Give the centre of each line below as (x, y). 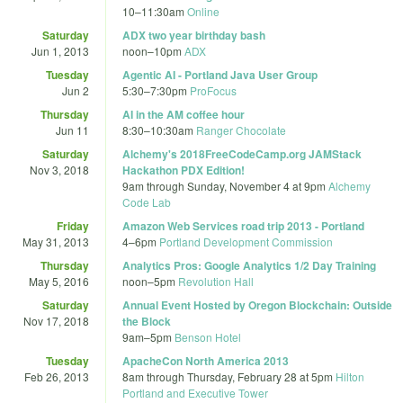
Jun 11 (72, 130)
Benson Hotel (208, 336)
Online (203, 11)
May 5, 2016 (59, 281)
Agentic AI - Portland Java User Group (220, 74)
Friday (73, 225)
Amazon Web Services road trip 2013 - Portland (243, 225)
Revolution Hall (216, 281)
